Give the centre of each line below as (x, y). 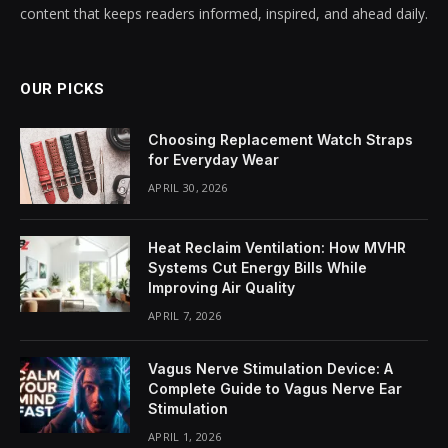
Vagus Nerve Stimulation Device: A (270, 368)
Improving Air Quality (221, 287)
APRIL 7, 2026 (185, 315)
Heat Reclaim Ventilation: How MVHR (277, 247)
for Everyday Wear (213, 159)
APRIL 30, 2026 (188, 187)
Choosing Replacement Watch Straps (280, 139)
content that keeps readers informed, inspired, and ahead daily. (224, 13)
